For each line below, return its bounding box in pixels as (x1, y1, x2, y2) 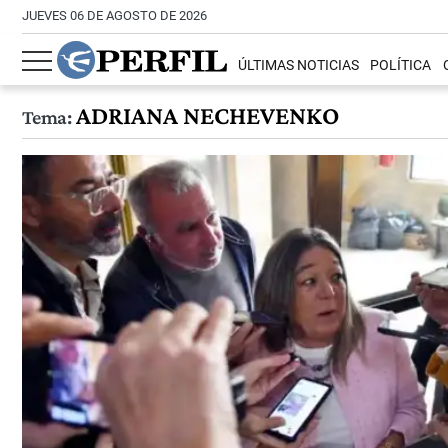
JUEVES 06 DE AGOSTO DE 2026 (22, 8, 207, 23)
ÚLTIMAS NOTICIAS (238, 57, 360, 75)
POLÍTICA (370, 57, 432, 75)
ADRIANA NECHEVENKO (70, 101, 339, 130)
